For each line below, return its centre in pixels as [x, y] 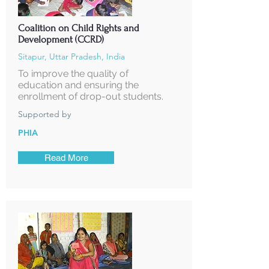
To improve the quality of [73, 74]
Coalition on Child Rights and [79, 28]
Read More [66, 158]
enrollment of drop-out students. [91, 96]
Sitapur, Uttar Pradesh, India [71, 56]
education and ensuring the [78, 85]
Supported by [44, 114]
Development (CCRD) [61, 39]
